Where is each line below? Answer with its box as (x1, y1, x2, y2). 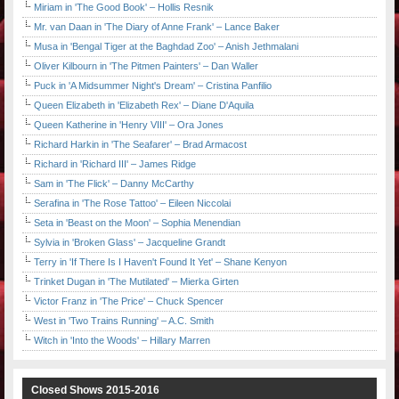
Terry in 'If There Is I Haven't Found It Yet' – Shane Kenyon (34, 256, 287, 268)
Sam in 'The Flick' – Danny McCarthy (34, 178, 194, 190)
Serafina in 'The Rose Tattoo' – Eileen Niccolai (34, 198, 231, 209)
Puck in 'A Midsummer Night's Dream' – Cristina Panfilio (34, 80, 272, 92)
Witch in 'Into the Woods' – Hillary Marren (34, 335, 210, 346)
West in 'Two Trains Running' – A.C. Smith (34, 315, 214, 327)
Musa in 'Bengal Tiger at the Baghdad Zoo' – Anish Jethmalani (34, 41, 298, 53)
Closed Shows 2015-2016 (31, 384, 159, 397)
